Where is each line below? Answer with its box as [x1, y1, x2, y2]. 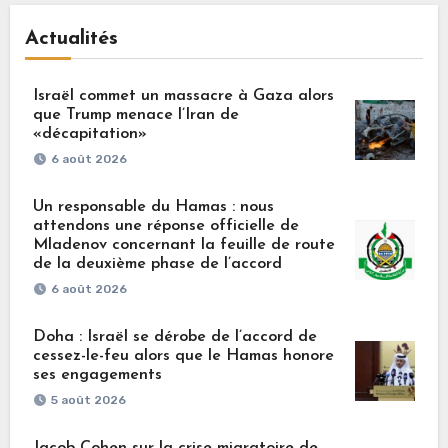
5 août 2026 [50, 393, 126, 408]
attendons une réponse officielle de [32, 218, 299, 235]
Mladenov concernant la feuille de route [32, 237, 335, 254]
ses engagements [32, 367, 162, 384]
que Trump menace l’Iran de [32, 107, 239, 124]
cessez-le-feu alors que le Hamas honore [32, 348, 334, 365]
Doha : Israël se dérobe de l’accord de [32, 329, 317, 346]
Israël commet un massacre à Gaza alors [32, 88, 334, 105]
